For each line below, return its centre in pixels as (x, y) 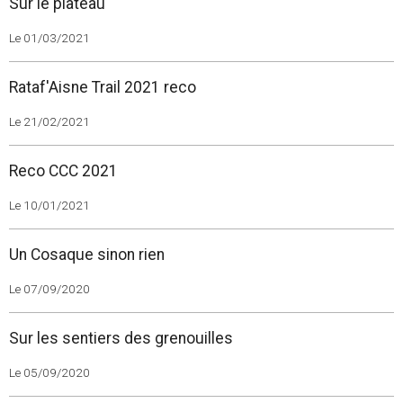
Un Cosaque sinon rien (87, 255)
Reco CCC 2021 (63, 171)
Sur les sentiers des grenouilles (121, 338)
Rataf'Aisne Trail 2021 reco (103, 87)
